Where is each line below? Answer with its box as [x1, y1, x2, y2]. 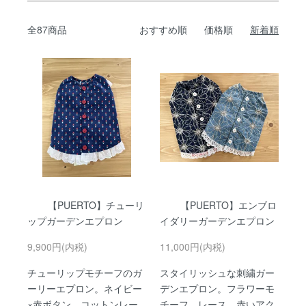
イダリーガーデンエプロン [160, 213, 275, 227]
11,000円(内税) [160, 239, 225, 253]
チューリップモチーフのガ [27, 265, 142, 279]
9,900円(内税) [27, 239, 87, 253]
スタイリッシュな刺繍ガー [160, 265, 275, 279]
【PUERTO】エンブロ [180, 197, 277, 212]
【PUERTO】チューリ [48, 197, 144, 212]
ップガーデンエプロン [27, 213, 123, 227]
